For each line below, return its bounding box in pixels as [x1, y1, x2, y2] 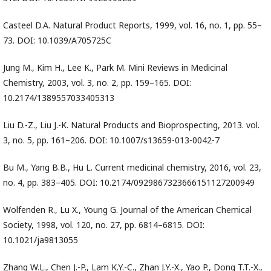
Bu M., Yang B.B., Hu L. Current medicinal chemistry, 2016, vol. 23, [3, 162, 261, 174]
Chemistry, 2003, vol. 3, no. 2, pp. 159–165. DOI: [3, 77, 191, 89]
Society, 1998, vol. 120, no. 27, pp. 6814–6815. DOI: [3, 219, 204, 231]
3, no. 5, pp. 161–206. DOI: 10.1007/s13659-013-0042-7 [3, 134, 220, 146]
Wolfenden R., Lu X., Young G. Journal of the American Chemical [3, 204, 252, 216]
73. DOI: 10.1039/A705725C [3, 34, 111, 47]
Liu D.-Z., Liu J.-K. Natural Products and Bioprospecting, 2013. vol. [3, 119, 260, 131]
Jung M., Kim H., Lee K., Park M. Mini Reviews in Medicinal [3, 62, 227, 74]
